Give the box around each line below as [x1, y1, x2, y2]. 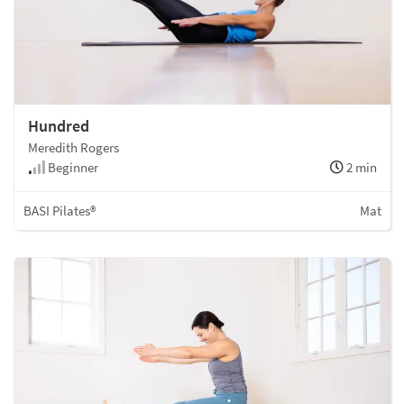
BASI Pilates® [23, 201, 96, 219]
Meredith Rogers [28, 138, 119, 156]
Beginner [45, 158, 98, 176]
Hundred [28, 115, 89, 136]
